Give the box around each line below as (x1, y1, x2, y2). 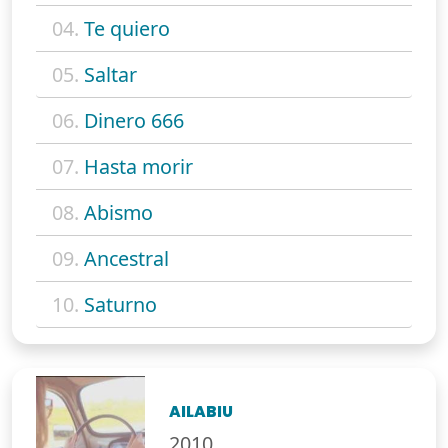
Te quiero (84, 15, 170, 43)
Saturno (84, 291, 157, 319)
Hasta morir (84, 153, 193, 181)
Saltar (84, 61, 137, 89)
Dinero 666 (84, 107, 184, 135)
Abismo (84, 199, 153, 227)
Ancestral (84, 245, 169, 273)
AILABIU (169, 401, 234, 423)
